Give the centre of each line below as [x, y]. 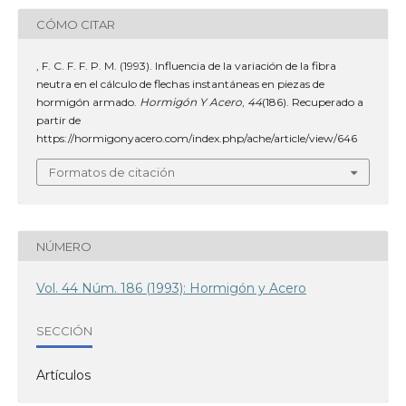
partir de [58, 120]
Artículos [63, 375]
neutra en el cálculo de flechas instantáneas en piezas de [180, 84]
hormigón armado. [88, 102]
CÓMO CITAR [76, 24]
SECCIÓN [64, 330]
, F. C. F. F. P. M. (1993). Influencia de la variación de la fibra [186, 66]
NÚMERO [64, 246]
